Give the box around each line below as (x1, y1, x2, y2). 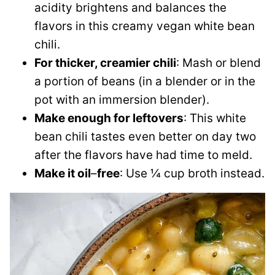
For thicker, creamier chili (34, 55, 176, 70)
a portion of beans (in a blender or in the (34, 74, 255, 88)
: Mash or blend (176, 55, 261, 70)
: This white (184, 110, 246, 125)
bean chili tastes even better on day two (34, 129, 256, 144)
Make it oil (34, 166, 91, 180)
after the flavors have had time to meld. (34, 147, 252, 162)
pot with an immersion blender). (34, 92, 209, 107)
